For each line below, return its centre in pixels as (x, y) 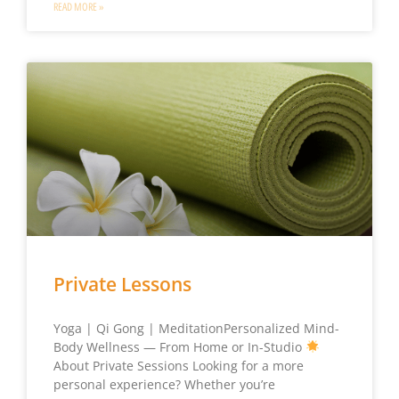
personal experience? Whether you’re (164, 384)
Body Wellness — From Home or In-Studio (179, 346)
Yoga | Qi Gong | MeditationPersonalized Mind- (196, 328)
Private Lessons (122, 284)
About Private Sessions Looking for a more (178, 365)
